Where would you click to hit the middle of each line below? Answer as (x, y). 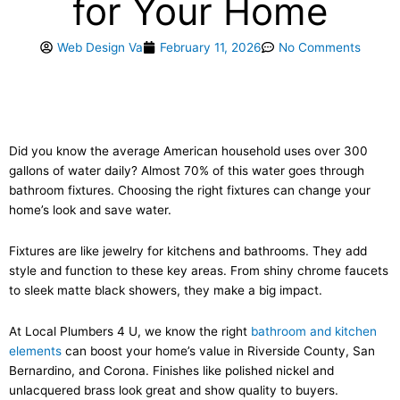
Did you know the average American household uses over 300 (188, 151)
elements (35, 351)
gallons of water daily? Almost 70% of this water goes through (187, 171)
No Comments (319, 48)
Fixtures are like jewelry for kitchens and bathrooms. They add (188, 251)
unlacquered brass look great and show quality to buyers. (174, 390)
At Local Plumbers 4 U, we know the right (130, 331)
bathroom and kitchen (314, 331)
